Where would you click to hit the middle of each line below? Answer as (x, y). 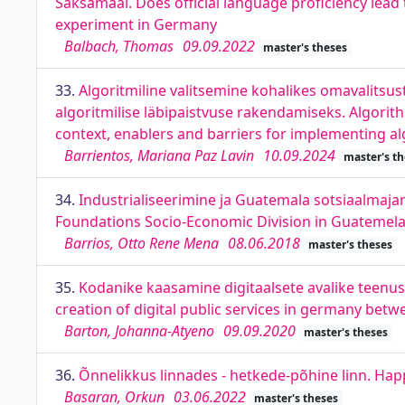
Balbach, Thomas (119, 46)
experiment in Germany (136, 24)
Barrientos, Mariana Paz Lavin (159, 155)
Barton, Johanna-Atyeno (139, 331)
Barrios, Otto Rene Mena (141, 243)
